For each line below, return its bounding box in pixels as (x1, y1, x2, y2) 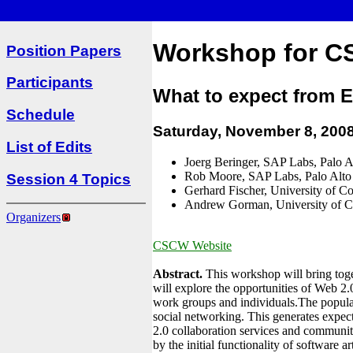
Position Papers (6, 42, 121, 59)
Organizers (6, 210, 61, 225)
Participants (6, 74, 93, 91)
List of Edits (6, 138, 92, 155)
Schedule (6, 106, 75, 124)
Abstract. (153, 266, 203, 281)
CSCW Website (153, 238, 232, 252)
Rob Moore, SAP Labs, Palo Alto (184, 169, 351, 183)
